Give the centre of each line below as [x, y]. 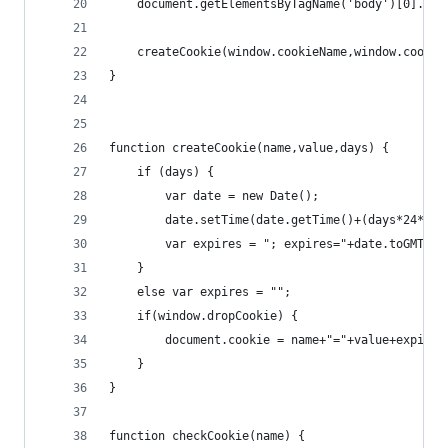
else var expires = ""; [200, 292]
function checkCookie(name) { [207, 436]
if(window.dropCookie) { [207, 316]
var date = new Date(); [214, 196]
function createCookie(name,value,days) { [249, 148]
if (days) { [161, 172]
